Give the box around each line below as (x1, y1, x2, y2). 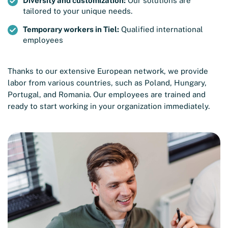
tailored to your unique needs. (23, 6, 132, 15)
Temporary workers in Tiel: (23, 24, 119, 34)
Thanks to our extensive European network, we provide (8, 66, 208, 75)
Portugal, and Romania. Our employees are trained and (8, 90, 206, 99)
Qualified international (119, 24, 203, 34)
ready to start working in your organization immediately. (8, 101, 210, 110)
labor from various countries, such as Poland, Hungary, (8, 78, 207, 87)
